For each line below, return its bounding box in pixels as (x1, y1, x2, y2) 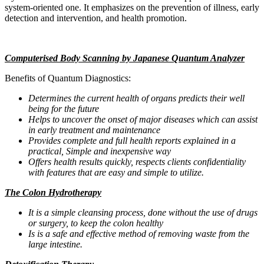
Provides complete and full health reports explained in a (28, 135, 236, 146)
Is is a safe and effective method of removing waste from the (28, 228, 249, 239)
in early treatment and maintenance (28, 124, 160, 135)
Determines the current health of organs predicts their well (28, 93, 245, 103)
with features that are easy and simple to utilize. (28, 167, 204, 177)
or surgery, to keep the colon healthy (28, 217, 163, 228)
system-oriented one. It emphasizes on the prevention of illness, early (5, 2, 259, 12)
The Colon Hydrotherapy (5, 187, 101, 197)
